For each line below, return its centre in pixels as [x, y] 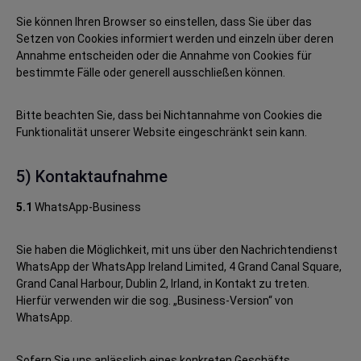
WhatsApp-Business [87, 207]
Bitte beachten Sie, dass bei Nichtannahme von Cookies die [169, 115]
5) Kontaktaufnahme [92, 176]
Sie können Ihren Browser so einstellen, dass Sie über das [164, 22]
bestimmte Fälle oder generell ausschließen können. [151, 73]
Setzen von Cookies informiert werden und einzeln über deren [175, 39]
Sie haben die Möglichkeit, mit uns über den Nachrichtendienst [177, 250]
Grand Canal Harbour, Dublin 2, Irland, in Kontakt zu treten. [163, 284]
